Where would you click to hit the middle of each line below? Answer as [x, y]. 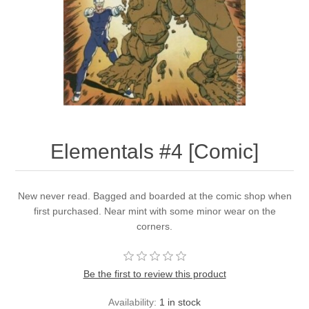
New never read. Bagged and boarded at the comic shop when [154, 196]
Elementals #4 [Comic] [154, 152]
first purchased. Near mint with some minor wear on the [154, 211]
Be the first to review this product [154, 274]
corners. [154, 227]
